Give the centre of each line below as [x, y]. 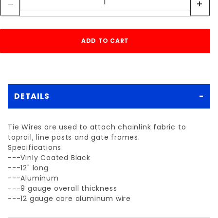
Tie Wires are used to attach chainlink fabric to [97, 127]
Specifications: [36, 147]
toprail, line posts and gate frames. [74, 137]
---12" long [28, 168]
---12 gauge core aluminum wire [69, 199]
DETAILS [32, 96]
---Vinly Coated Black [49, 158]
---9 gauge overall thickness [63, 188]
